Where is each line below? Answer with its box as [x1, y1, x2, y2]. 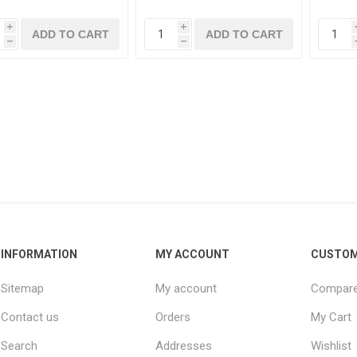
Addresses [155, 339, 213, 354]
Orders [155, 310, 191, 325]
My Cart [310, 310, 351, 325]
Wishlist [310, 339, 351, 354]
